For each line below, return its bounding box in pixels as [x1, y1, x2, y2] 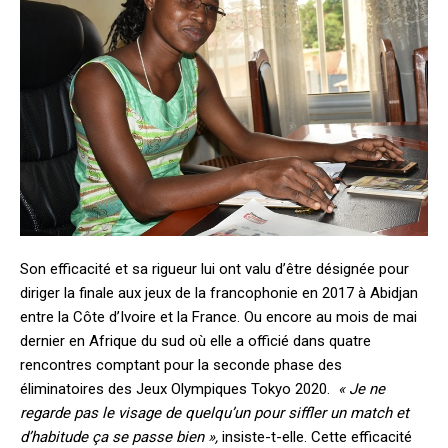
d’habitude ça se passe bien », [20, 427, 218, 446]
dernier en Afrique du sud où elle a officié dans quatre [20, 331, 371, 350]
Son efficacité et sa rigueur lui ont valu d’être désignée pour [20, 259, 409, 278]
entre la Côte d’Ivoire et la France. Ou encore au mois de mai [20, 307, 417, 326]
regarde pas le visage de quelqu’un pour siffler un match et [20, 403, 409, 422]
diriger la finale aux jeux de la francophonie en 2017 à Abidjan [20, 283, 418, 302]
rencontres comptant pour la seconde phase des [20, 355, 342, 374]
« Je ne [338, 379, 385, 398]
